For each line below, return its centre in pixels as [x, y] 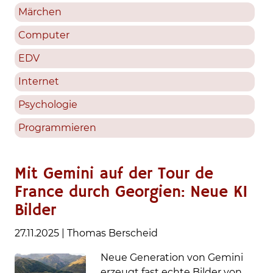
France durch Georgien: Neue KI [131, 193]
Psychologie [48, 105]
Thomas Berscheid [112, 233]
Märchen [40, 12]
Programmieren [57, 128]
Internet [39, 82]
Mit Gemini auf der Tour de [114, 175]
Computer [44, 35]
